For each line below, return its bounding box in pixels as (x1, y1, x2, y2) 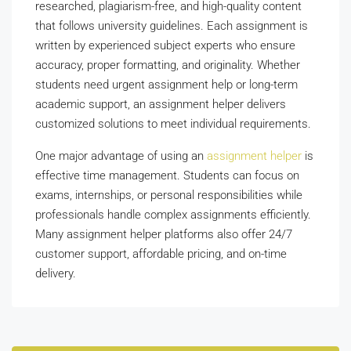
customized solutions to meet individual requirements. (35, 117, 311, 131)
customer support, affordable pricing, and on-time (35, 247, 287, 261)
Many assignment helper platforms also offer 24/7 (35, 227, 292, 241)
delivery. (35, 266, 76, 280)
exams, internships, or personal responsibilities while (35, 188, 302, 202)
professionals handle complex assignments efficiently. (35, 208, 311, 222)
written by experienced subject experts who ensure (35, 38, 295, 52)
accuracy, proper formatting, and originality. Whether (35, 58, 300, 72)
